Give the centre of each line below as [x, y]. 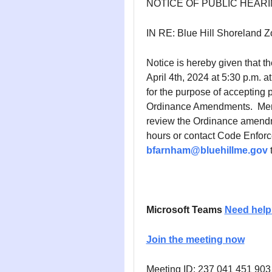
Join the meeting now [195, 240]
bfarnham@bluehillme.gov [207, 150]
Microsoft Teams [184, 210]
